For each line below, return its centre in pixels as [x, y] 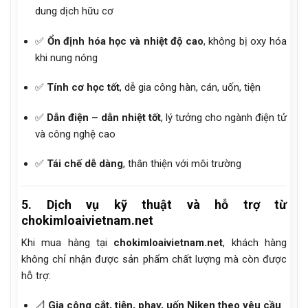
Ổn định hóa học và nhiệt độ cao [125, 41]
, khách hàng [255, 242]
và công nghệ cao [75, 134]
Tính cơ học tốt [83, 88]
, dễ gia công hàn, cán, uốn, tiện [190, 88]
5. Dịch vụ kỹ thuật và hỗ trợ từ [154, 204]
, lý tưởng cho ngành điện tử [224, 117]
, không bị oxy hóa [245, 41]
